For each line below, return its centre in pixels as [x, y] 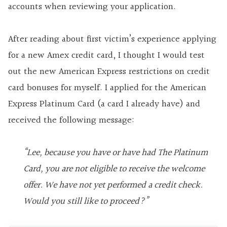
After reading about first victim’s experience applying [112, 39]
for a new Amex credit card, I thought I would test [106, 55]
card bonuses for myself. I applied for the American [107, 88]
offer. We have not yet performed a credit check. [113, 185]
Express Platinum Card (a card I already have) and [104, 104]
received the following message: [71, 120]
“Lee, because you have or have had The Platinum [116, 153]
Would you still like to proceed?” [86, 201]
